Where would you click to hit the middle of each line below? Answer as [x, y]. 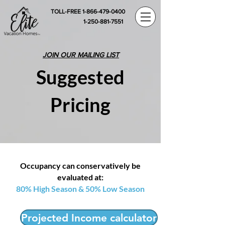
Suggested [80, 77]
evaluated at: [80, 177]
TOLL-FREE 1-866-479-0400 [88, 12]
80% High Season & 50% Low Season [80, 189]
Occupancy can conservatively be [80, 165]
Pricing [80, 104]
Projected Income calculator [89, 218]
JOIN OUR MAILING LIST [81, 55]
